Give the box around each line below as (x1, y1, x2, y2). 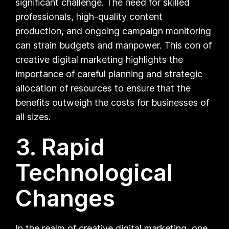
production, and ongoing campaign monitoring (15, 25, 212, 36)
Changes (15, 184, 116, 212)
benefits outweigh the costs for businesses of (15, 97, 210, 108)
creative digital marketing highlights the (15, 54, 184, 65)
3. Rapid (15, 132, 105, 161)
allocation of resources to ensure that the (15, 82, 191, 94)
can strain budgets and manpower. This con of (15, 39, 212, 51)
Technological (15, 158, 173, 187)
